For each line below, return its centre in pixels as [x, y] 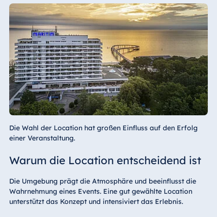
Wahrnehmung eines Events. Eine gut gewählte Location [101, 192]
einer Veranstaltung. [42, 138]
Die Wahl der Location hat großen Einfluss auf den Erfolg [103, 128]
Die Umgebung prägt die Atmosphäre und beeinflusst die [102, 181]
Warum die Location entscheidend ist [105, 161]
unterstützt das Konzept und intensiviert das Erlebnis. [96, 202]
